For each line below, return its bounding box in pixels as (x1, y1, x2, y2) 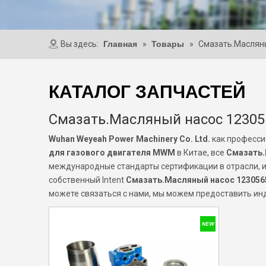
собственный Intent (49, 175, 126, 185)
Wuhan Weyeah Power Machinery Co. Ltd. (49, 134, 210, 144)
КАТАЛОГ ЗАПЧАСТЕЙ (49, 82, 246, 102)
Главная (103, 39, 137, 49)
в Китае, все (175, 148, 226, 157)
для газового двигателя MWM (49, 148, 175, 157)
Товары (151, 39, 184, 49)
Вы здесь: (61, 39, 99, 49)
